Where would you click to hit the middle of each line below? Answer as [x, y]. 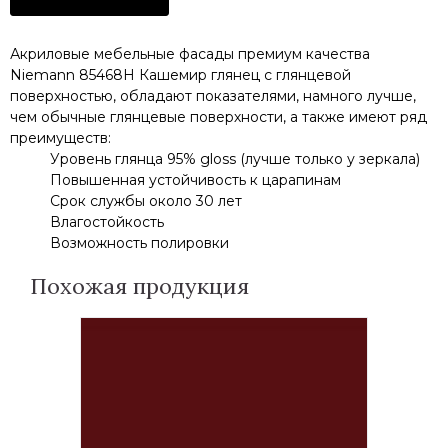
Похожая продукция [139, 285]
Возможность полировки [139, 242]
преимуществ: [60, 137]
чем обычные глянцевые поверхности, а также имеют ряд [218, 116]
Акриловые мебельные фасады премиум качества [190, 53]
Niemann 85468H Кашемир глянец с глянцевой [180, 74]
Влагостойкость [107, 221]
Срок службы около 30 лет [146, 200]
